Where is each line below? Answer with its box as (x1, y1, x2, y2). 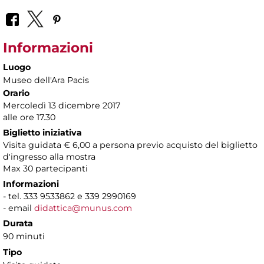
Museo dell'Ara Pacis (3, 74, 89, 85)
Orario (3, 87, 29, 98)
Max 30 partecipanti (3, 163, 88, 174)
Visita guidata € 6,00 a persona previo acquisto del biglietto (3, 139, 258, 150)
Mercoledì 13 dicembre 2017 (3, 100, 120, 111)
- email (3, 202, 34, 213)
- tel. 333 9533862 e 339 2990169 (3, 190, 141, 202)
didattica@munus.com (34, 202, 132, 213)
